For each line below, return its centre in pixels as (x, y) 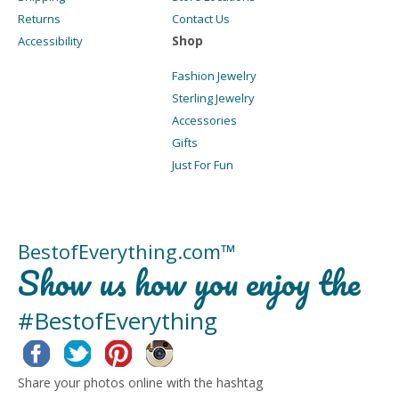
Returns (39, 19)
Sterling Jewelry (213, 98)
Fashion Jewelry (214, 76)
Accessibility (50, 41)
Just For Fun (203, 165)
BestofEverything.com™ (127, 252)
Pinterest (163, 351)
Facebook (82, 351)
